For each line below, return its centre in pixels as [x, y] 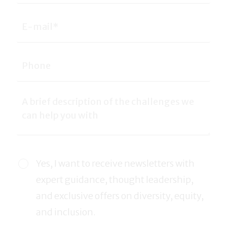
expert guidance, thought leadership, [115, 179]
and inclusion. [66, 212]
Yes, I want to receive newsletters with [115, 163]
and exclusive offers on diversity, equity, [120, 196]
